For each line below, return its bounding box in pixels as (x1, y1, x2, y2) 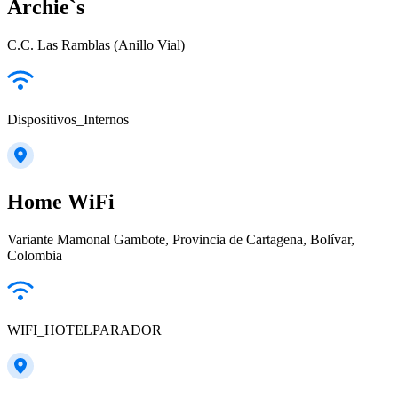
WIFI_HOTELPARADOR (7, 322, 162, 338)
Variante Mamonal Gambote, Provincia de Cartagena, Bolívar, (7, 231, 354, 247)
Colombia (7, 247, 62, 263)
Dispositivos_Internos (7, 112, 129, 128)
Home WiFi (7, 189, 115, 213)
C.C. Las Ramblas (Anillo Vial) (7, 37, 185, 53)
